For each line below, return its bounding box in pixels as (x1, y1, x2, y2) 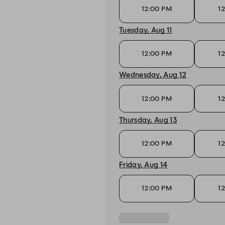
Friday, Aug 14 (119, 160, 168, 169)
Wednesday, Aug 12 (119, 70, 187, 80)
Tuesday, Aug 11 (119, 25, 172, 35)
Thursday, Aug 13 (119, 115, 177, 125)
